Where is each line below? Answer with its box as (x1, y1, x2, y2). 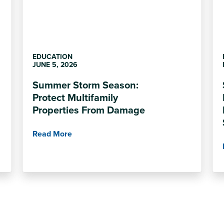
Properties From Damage (32, 102, 145, 117)
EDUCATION (32, 51, 72, 62)
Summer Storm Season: (32, 77, 138, 92)
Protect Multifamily (32, 90, 118, 105)
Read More (32, 128, 72, 140)
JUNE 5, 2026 (32, 59, 77, 70)
